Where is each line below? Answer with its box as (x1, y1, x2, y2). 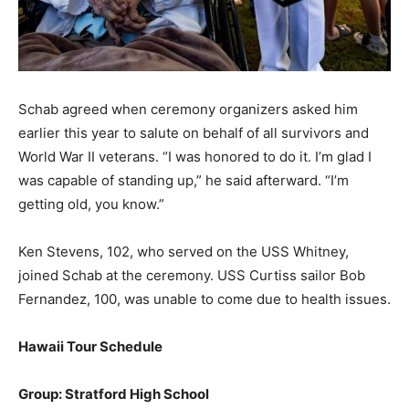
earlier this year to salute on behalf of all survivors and (18, 124, 369, 142)
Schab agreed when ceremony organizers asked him (18, 100, 358, 119)
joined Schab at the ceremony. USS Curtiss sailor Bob (18, 267, 365, 285)
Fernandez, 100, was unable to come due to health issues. (18, 290, 391, 309)
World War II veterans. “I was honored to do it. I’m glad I (18, 148, 372, 166)
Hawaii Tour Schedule (18, 338, 163, 356)
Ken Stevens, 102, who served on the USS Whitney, (18, 243, 349, 261)
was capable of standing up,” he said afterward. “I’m (18, 172, 349, 190)
